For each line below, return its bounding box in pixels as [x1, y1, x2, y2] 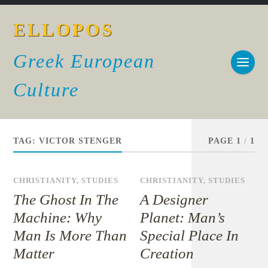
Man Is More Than [13, 227, 127, 243]
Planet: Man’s [140, 209, 226, 226]
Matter [13, 245, 55, 261]
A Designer [140, 191, 209, 208]
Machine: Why [13, 209, 102, 226]
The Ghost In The [13, 191, 119, 208]
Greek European [13, 50, 156, 72]
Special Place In [140, 227, 239, 243]
